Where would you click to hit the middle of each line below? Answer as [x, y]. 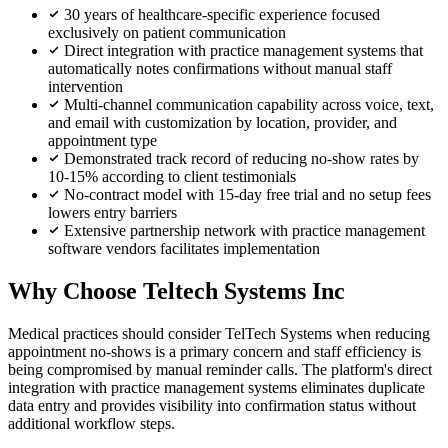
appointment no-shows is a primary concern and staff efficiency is [214, 351]
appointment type [102, 140]
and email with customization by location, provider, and [222, 122]
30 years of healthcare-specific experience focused [222, 14]
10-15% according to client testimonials [172, 176]
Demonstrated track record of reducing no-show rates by [241, 158]
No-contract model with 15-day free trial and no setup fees [247, 194]
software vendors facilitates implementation [184, 248]
